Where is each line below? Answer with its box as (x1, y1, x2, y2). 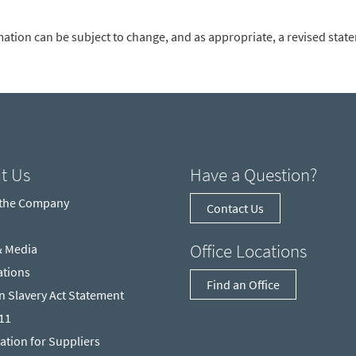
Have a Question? (190, 162, 317, 186)
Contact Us (207, 199, 264, 216)
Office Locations (190, 238, 307, 262)
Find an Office (207, 276, 280, 292)
